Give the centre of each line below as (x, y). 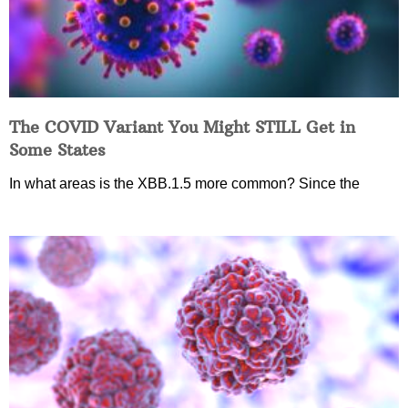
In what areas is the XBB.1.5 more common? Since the (184, 183)
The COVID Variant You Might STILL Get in (182, 127)
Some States (57, 149)
